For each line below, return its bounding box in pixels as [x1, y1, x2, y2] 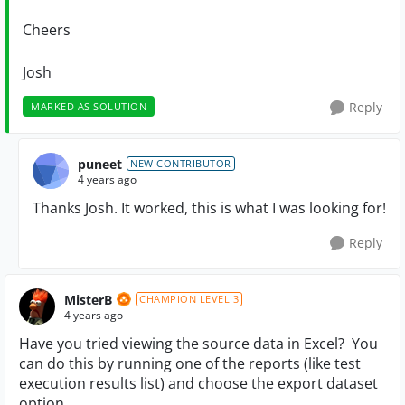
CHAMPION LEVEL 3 [139, 292, 239, 306]
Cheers [23, 20, 71, 40]
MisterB [64, 290, 112, 308]
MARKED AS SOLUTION [31, 99, 146, 113]
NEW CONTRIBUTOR [130, 156, 231, 170]
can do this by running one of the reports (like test [19, 353, 361, 373]
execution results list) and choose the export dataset [19, 373, 378, 393]
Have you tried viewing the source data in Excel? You [19, 334, 378, 353]
